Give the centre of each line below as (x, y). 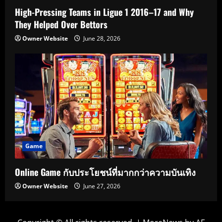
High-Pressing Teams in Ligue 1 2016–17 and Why (104, 12)
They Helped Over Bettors (61, 25)
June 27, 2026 (101, 186)
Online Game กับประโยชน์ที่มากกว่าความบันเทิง (107, 172)
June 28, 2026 (101, 39)
